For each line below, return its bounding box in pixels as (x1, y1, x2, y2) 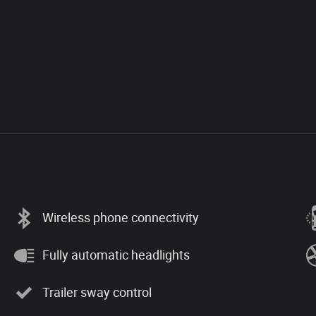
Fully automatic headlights (42, 248, 190, 262)
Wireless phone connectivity (42, 210, 199, 225)
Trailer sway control (42, 285, 152, 300)
